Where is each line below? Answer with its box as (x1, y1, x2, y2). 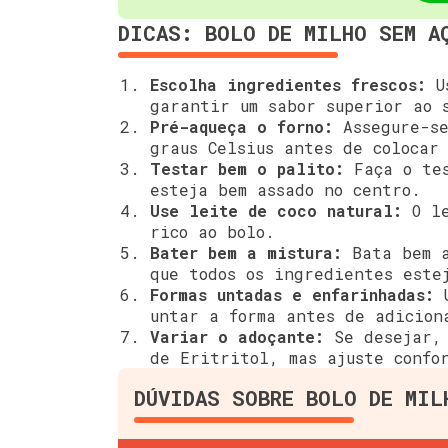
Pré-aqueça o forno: (150, 116, 333, 138)
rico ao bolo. (150, 221, 275, 243)
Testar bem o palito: (150, 158, 344, 180)
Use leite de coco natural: (150, 200, 402, 222)
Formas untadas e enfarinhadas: (150, 284, 434, 306)
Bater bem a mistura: (150, 242, 342, 264)
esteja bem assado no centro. (150, 179, 421, 201)
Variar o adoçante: (150, 326, 324, 348)
